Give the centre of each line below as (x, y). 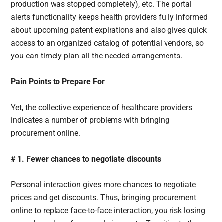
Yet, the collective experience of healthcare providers (102, 107)
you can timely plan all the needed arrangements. (98, 55)
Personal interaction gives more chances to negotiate (104, 184)
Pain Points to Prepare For (58, 81)
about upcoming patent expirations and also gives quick (109, 30)
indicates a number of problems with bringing (90, 120)
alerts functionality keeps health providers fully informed (110, 17)
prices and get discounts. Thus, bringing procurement (104, 197)
